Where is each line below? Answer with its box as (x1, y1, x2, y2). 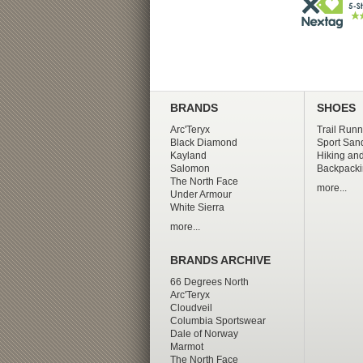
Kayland (169, 149, 207, 161)
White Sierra (169, 201, 224, 213)
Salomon (169, 162, 210, 174)
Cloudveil (169, 301, 212, 314)
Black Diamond (169, 136, 237, 148)
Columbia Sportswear (169, 314, 266, 327)
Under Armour (169, 188, 232, 200)
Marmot (169, 340, 203, 352)
